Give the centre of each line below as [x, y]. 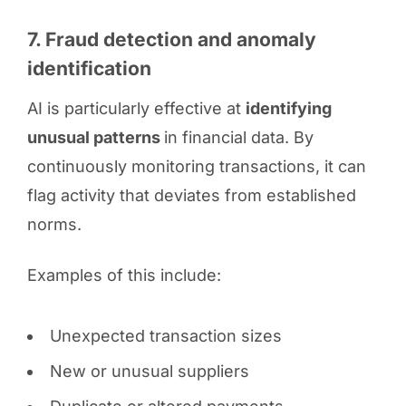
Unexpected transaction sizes [165, 335]
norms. [54, 224]
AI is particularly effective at [136, 108]
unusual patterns [95, 137]
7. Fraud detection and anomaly [171, 39]
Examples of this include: [124, 275]
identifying [288, 108]
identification [89, 68]
